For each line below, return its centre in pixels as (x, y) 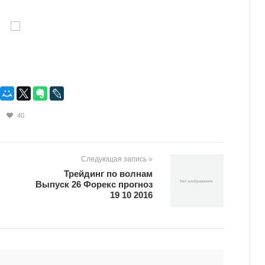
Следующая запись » (117, 159)
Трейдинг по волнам (108, 174)
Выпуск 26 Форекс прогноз (94, 185)
